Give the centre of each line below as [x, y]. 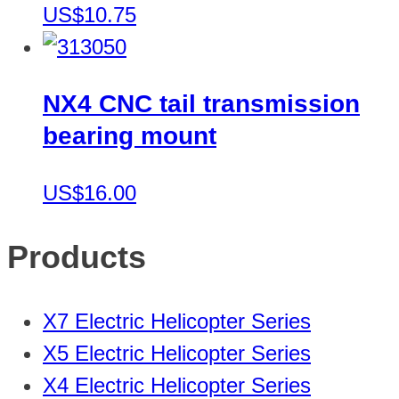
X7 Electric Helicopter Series [177, 321]
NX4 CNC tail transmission [201, 103]
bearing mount [130, 135]
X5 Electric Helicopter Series [177, 353]
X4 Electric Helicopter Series [177, 385]
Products [77, 256]
